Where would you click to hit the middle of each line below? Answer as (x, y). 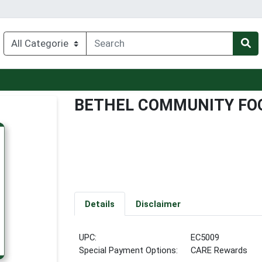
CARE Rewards (219, 250)
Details (99, 204)
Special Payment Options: (129, 250)
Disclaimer (158, 204)
